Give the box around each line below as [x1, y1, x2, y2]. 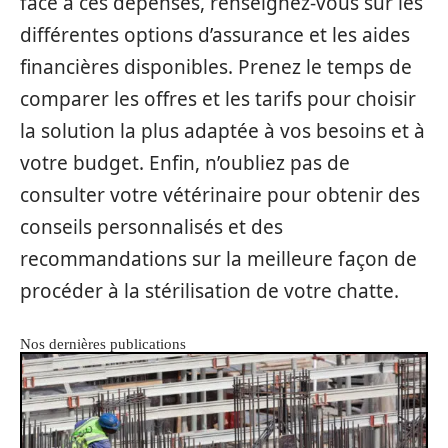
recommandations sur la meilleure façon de [20, 245, 417, 272]
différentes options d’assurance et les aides [20, 21, 410, 48]
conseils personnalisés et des [20, 213, 283, 240]
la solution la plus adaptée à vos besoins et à [20, 117, 425, 144]
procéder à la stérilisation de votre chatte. [20, 277, 399, 304]
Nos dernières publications [20, 335, 186, 352]
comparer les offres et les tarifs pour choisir [20, 85, 416, 112]
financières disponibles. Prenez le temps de [20, 53, 412, 80]
